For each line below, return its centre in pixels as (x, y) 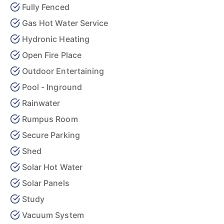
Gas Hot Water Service (65, 23)
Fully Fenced (46, 7)
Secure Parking (51, 135)
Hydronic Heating (56, 39)
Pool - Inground (52, 87)
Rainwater (41, 103)
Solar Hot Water (52, 167)
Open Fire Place (52, 55)
